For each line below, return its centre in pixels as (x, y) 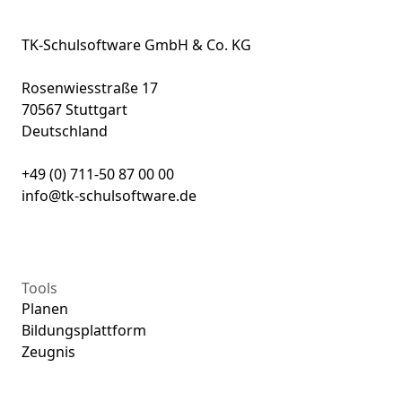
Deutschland (65, 131)
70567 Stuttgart (74, 110)
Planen (45, 309)
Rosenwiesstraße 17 (90, 88)
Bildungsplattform (84, 331)
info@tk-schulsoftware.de (109, 196)
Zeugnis (48, 352)
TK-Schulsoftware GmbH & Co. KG (136, 45)
